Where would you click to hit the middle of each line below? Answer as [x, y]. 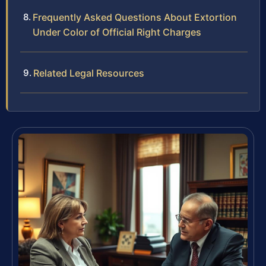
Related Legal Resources [89, 73]
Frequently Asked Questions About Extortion [135, 18]
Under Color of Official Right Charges [117, 32]
